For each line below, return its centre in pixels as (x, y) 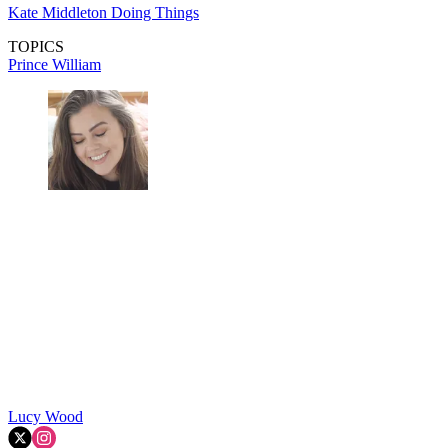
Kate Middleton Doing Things (103, 12)
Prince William (54, 64)
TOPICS (36, 46)
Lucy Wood (45, 416)
